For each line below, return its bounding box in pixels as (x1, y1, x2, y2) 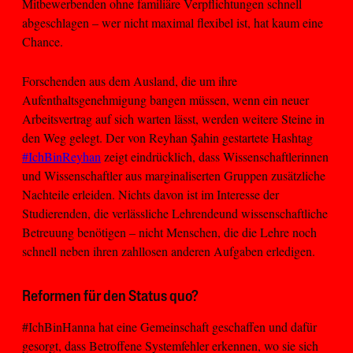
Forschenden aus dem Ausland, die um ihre (22, 72, 237, 90)
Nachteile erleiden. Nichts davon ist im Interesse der (22, 186, 279, 203)
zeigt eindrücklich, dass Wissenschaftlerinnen (101, 148, 329, 165)
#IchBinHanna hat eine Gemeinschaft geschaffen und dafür (22, 318, 317, 336)
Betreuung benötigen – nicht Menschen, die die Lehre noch (22, 224, 317, 241)
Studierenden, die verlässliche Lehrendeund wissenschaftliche (22, 205, 328, 222)
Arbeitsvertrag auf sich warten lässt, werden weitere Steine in (22, 110, 325, 128)
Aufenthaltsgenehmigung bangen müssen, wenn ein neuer (22, 91, 309, 109)
